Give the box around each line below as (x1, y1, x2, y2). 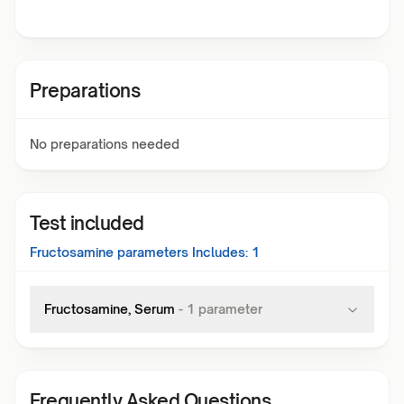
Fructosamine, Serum (44, 301, 175, 317)
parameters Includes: (114, 244, 248, 260)
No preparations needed (30, 136, 179, 151)
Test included (30, 212, 144, 234)
